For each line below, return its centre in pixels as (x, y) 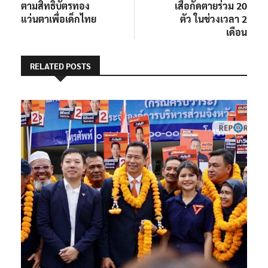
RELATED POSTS (60, 66)
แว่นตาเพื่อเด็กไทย (59, 19)
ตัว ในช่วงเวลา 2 (214, 19)
